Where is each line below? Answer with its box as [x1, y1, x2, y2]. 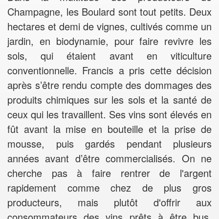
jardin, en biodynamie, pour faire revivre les [7, 34, 212, 48]
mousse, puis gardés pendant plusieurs [7, 136, 212, 151]
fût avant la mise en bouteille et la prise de [7, 122, 212, 136]
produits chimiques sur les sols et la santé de [7, 92, 212, 107]
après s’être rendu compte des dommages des [7, 78, 212, 92]
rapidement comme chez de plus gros [7, 180, 212, 195]
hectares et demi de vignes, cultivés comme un [7, 19, 212, 33]
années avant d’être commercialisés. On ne [7, 151, 212, 165]
